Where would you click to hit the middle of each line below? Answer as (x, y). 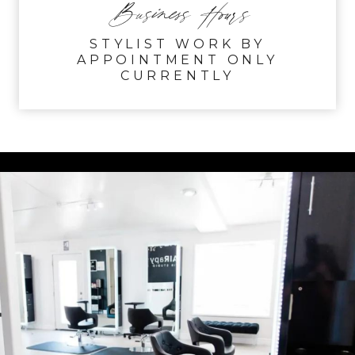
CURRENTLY (177, 75)
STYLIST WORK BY (177, 44)
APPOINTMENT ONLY (177, 59)
